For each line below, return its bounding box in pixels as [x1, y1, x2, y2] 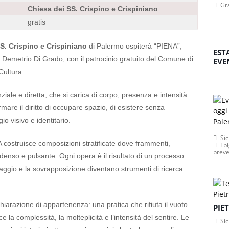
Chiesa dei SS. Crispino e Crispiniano [28, 5, 158, 13]
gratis [28, 18, 45, 26]
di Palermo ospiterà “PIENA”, [89, 42, 182, 50]
